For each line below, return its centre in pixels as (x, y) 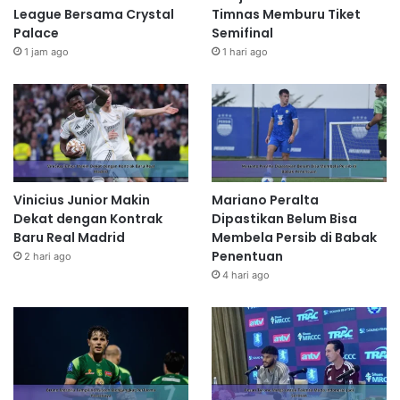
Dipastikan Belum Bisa (284, 219)
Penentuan (247, 257)
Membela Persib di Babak (294, 238)
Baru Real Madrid (69, 238)
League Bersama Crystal (94, 14)
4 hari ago (246, 275)
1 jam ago (46, 51)
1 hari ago (245, 51)
